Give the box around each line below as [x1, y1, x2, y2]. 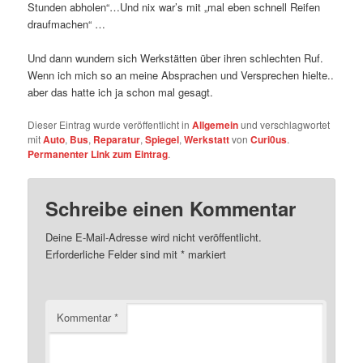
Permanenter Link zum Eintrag [28, 146, 169, 161]
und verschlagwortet [238, 117, 331, 131]
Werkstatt [184, 131, 230, 147]
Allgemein [192, 117, 239, 132]
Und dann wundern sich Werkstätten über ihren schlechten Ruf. [28, 49, 324, 66]
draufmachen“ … [28, 15, 106, 32]
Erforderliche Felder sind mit [45, 246, 181, 263]
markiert [185, 246, 227, 263]
